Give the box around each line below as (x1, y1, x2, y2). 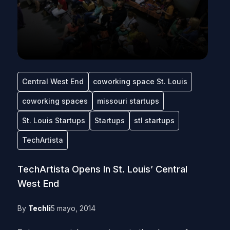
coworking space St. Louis (92, 77, 187, 86)
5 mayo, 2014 (50, 204, 95, 213)
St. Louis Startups (22, 116, 85, 125)
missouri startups (97, 97, 159, 105)
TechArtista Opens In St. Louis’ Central (17, 164, 187, 175)
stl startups (133, 116, 175, 125)
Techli (28, 204, 51, 213)
